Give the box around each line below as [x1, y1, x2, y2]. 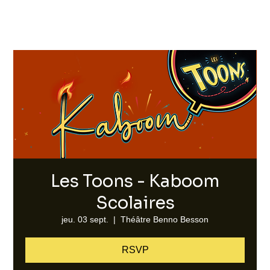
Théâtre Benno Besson [121, 215, 209, 224]
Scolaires [95, 192, 175, 213]
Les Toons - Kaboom [51, 171, 219, 192]
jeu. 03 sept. [61, 215, 108, 224]
